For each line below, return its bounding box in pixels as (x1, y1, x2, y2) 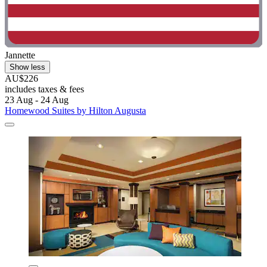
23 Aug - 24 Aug (5, 94, 69, 105)
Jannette (5, 49, 35, 60)
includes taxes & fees (5, 83, 84, 94)
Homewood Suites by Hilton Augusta (5, 105, 146, 116)
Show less (10, 62, 45, 72)
